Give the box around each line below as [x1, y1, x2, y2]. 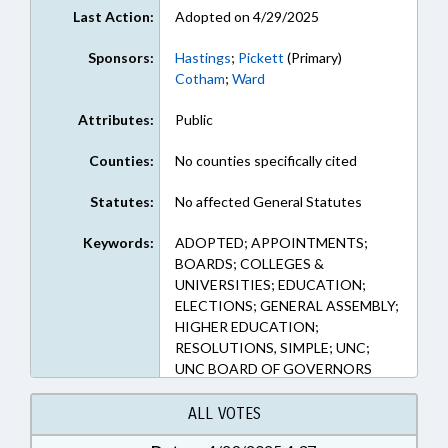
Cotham [174, 70, 225, 87]
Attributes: [77, 111, 154, 128]
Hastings [174, 49, 231, 66]
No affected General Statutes [174, 193, 362, 210]
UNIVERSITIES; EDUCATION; [174, 276, 366, 293]
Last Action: [72, 8, 154, 25]
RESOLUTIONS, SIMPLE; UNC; [174, 339, 370, 356]
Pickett [237, 49, 284, 66]
